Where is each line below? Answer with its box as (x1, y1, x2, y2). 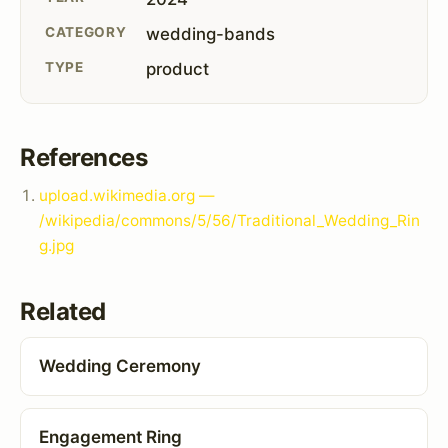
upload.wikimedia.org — (39, 185, 215, 205)
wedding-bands (146, 23, 276, 44)
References (20, 142, 148, 172)
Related (20, 296, 106, 326)
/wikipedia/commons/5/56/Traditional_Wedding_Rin (39, 210, 421, 230)
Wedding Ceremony (38, 356, 201, 377)
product (146, 58, 210, 79)
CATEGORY (45, 23, 127, 40)
